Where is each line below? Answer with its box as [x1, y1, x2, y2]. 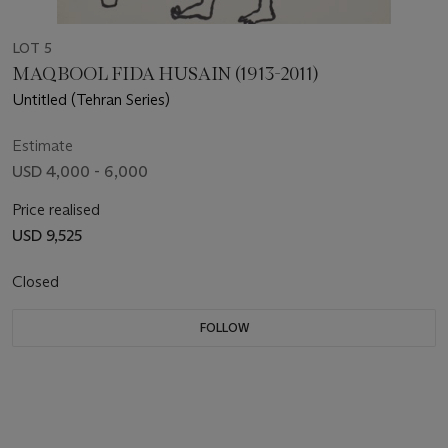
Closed [12, 272, 63, 292]
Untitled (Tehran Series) [12, 90, 170, 110]
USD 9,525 [12, 226, 82, 246]
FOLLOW [199, 320, 249, 336]
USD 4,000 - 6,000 [12, 162, 148, 182]
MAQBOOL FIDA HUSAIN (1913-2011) [12, 63, 320, 86]
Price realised [12, 200, 100, 220]
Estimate [12, 136, 73, 156]
